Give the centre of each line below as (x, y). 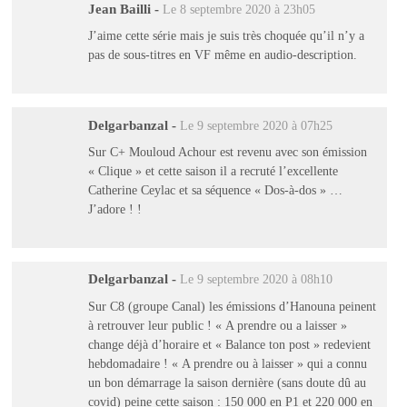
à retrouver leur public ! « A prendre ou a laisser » (217, 325)
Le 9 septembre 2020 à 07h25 (256, 125)
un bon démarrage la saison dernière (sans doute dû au (227, 382)
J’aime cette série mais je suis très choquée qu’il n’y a (226, 36)
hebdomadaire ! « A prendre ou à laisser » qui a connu (227, 363)
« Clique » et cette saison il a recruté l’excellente (213, 171)
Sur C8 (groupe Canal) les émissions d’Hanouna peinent (232, 306)
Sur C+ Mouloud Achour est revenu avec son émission (227, 152)
